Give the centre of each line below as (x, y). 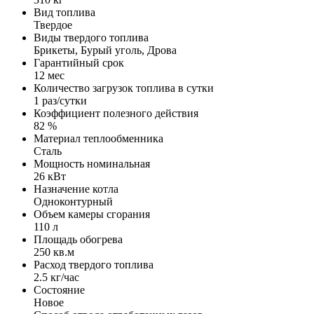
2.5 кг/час (56, 278)
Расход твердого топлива (94, 265)
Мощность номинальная (92, 164)
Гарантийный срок (79, 63)
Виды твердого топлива (91, 38)
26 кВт (50, 177)
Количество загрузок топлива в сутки (124, 88)
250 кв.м (54, 252)
